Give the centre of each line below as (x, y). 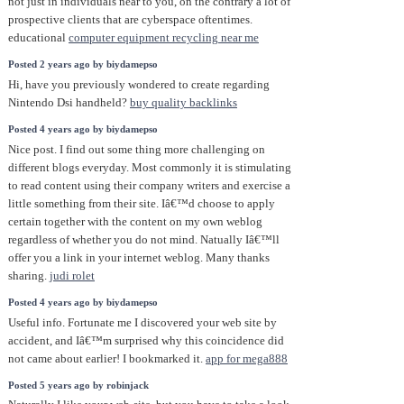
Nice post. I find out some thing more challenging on (137, 149)
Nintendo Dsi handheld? (69, 102)
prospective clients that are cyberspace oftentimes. (130, 19)
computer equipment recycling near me (164, 37)
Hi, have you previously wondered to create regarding (139, 84)
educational (38, 37)
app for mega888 (247, 358)
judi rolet (72, 275)
